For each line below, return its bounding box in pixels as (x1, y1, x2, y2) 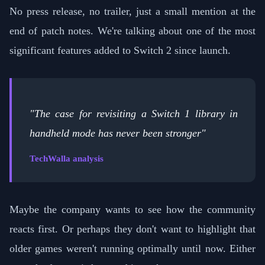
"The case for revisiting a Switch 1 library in (30, 107, 238, 119)
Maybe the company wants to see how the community (9, 203, 256, 215)
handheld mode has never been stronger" (30, 127, 206, 139)
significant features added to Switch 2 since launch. (9, 44, 231, 57)
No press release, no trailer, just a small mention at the (9, 5, 256, 18)
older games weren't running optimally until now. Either (9, 242, 256, 254)
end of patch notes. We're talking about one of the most (9, 25, 256, 37)
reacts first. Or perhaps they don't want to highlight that (9, 222, 256, 235)
